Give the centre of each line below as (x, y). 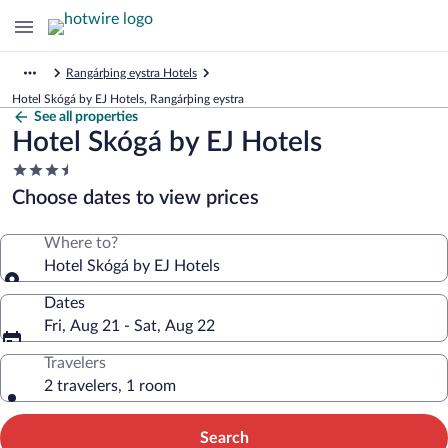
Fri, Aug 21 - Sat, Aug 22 (129, 326)
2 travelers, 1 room (110, 386)
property (41, 208)
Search (224, 438)
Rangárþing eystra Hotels (131, 73)
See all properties (86, 117)
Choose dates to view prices (135, 198)
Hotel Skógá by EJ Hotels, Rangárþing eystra (128, 99)
